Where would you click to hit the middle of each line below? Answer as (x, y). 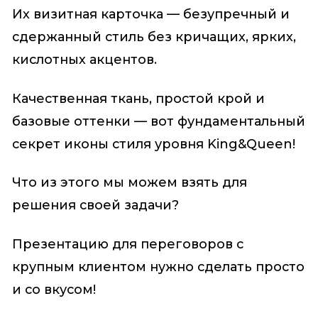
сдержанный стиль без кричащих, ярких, (154, 37)
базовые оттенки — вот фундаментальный (158, 121)
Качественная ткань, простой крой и (138, 98)
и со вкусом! (54, 289)
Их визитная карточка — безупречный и (150, 15)
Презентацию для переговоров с (127, 244)
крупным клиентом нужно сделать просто (158, 267)
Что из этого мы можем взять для (129, 183)
